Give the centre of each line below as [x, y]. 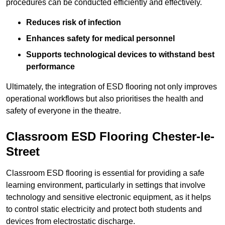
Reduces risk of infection [74, 23]
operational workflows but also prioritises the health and [105, 99]
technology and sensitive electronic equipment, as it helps [108, 197]
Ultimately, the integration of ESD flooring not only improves [111, 87]
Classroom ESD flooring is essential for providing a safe [105, 173]
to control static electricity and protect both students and [104, 209]
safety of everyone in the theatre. [64, 111]
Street [23, 152]
